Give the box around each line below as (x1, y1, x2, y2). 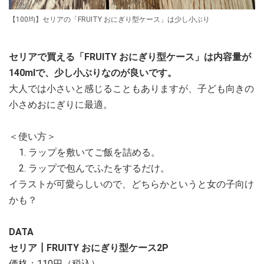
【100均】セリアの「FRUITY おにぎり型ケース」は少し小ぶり (9, 15, 210, 24)
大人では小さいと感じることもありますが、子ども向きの (9, 83, 254, 95)
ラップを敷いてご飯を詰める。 (28, 147, 160, 159)
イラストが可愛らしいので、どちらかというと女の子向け (9, 179, 254, 190)
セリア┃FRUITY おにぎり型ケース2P (9, 242, 169, 254)
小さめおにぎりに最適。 (9, 99, 113, 111)
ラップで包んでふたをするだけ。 (28, 163, 170, 174)
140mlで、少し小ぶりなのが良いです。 (9, 67, 177, 79)
